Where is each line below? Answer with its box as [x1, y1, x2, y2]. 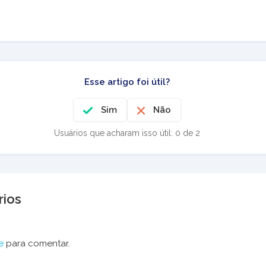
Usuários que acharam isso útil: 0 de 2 [54, 128, 200, 138]
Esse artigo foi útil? [84, 77, 170, 87]
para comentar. [4, 238, 70, 249]
